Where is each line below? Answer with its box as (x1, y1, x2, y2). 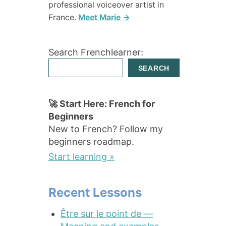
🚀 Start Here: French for (48, 98, 155, 109)
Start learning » (48, 151, 115, 162)
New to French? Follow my (48, 123, 163, 134)
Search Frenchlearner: (48, 47, 143, 58)
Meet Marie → (78, 13, 130, 23)
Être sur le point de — (61, 208, 153, 219)
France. (48, 13, 78, 23)
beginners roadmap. (48, 136, 134, 147)
